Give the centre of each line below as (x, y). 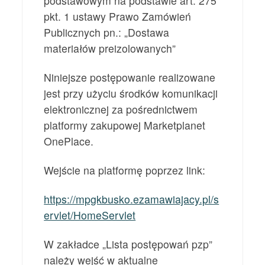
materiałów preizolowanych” (110, 49)
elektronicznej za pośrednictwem (121, 109)
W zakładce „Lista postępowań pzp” (130, 244)
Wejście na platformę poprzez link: (125, 170)
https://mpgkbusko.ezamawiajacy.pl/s (132, 199)
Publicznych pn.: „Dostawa (107, 33)
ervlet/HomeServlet (90, 215)
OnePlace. (69, 141)
